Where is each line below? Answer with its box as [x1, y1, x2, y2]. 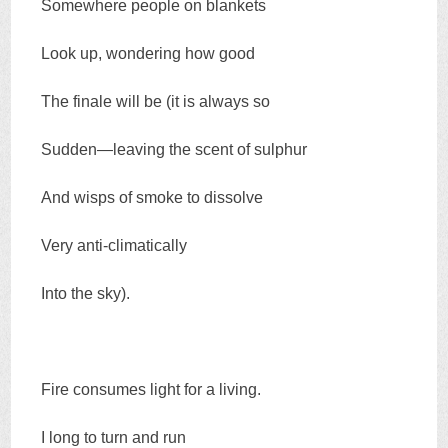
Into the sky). [41, 285, 131, 303]
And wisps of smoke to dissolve [41, 189, 264, 207]
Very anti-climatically [41, 237, 188, 255]
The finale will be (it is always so [41, 93, 271, 111]
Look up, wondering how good [41, 45, 256, 63]
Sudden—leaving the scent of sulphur [41, 141, 308, 159]
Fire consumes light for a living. [41, 381, 262, 399]
